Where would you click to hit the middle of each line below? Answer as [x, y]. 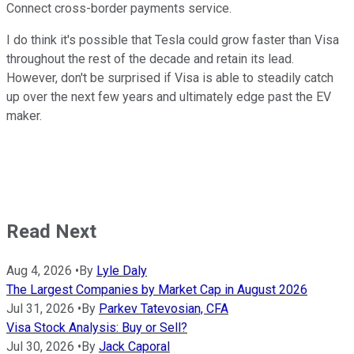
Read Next [51, 231]
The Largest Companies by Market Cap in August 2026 [157, 289]
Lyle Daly [122, 270]
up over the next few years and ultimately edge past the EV [169, 96]
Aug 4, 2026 [39, 270]
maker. [26, 115]
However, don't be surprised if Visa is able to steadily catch [170, 77]
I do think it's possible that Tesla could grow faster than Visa [173, 40]
